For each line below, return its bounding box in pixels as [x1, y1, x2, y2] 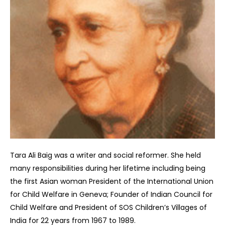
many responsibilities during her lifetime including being [10, 163, 205, 173]
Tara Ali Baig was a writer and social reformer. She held [10, 150, 201, 160]
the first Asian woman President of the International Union [10, 176, 213, 186]
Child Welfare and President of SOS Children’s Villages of [10, 202, 207, 212]
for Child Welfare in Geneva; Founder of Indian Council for [10, 189, 212, 199]
